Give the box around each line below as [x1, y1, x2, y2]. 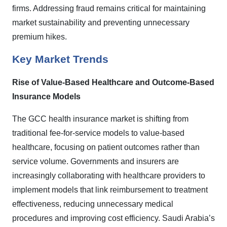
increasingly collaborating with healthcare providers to [12, 171, 205, 180]
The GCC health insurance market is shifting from [12, 115, 188, 124]
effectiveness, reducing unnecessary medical [12, 200, 173, 209]
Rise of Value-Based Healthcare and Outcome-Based [12, 78, 214, 87]
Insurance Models [12, 92, 81, 101]
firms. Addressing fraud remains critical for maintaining [12, 4, 206, 13]
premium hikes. [12, 32, 67, 42]
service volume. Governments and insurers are [12, 157, 179, 166]
